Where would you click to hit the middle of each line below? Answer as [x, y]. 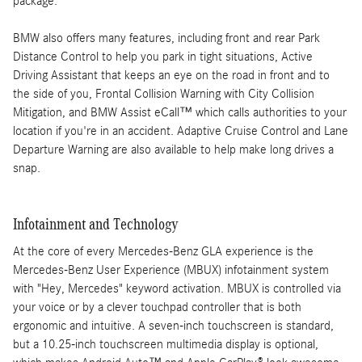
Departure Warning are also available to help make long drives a [173, 149]
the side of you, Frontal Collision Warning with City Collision [164, 93]
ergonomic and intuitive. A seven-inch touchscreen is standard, [173, 326]
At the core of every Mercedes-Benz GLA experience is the [163, 251]
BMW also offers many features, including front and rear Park [166, 38]
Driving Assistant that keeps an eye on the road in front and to [171, 75]
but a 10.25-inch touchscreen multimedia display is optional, [166, 344]
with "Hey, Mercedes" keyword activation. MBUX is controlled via [177, 288]
